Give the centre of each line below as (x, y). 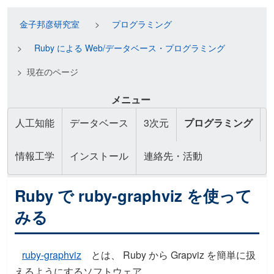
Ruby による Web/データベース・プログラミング (130, 48)
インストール (99, 156)
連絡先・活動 (173, 156)
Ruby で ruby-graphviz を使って (133, 195)
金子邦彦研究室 (50, 24)
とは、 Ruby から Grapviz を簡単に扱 (172, 255)
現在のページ (53, 72)
